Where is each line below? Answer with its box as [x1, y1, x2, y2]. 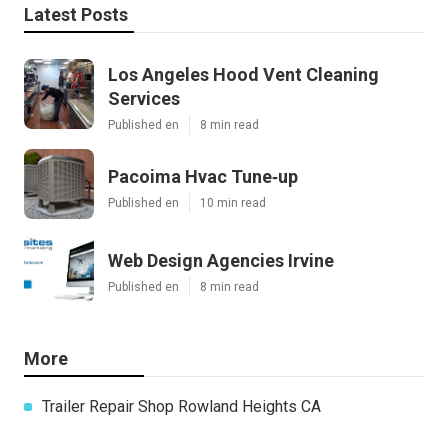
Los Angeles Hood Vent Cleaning [108, 63, 379, 85]
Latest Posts [24, 3, 128, 25]
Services [108, 87, 180, 109]
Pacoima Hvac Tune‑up [108, 165, 298, 187]
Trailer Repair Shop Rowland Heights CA [42, 396, 321, 416]
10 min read [200, 195, 266, 210]
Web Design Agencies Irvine [108, 249, 334, 271]
